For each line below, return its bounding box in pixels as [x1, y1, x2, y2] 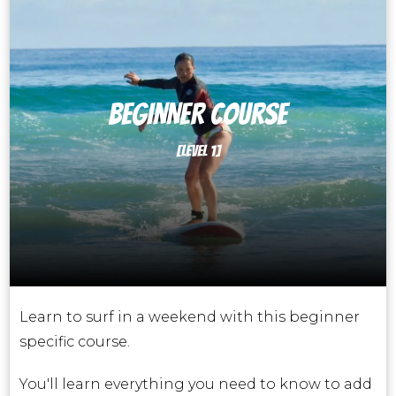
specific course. [19, 333, 133, 350]
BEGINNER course [109, 98, 287, 130]
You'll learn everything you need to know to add [19, 376, 372, 392]
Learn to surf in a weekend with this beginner [19, 308, 360, 325]
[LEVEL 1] [175, 142, 221, 159]
